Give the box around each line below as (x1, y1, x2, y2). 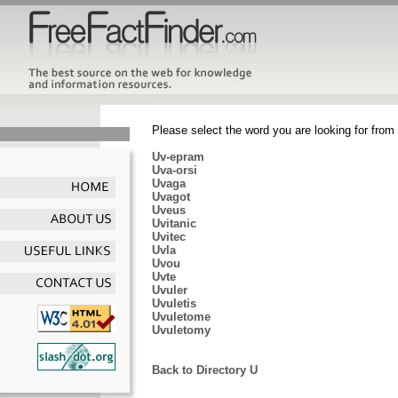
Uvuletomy (152, 323, 211, 337)
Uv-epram (152, 150, 204, 163)
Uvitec (152, 230, 186, 243)
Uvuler (152, 283, 187, 297)
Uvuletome (152, 310, 211, 323)
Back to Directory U (152, 363, 258, 377)
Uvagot (152, 190, 190, 203)
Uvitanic (152, 217, 196, 230)
